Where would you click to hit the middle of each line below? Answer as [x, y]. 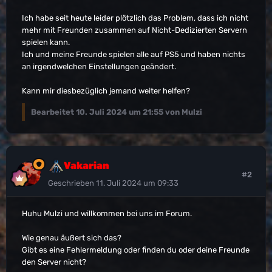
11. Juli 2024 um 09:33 [137, 183]
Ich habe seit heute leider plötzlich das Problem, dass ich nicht [135, 18]
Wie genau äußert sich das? [72, 237]
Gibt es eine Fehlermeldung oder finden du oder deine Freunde [136, 250]
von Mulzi [183, 112]
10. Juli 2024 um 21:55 [120, 112]
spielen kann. [47, 42]
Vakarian [87, 165]
